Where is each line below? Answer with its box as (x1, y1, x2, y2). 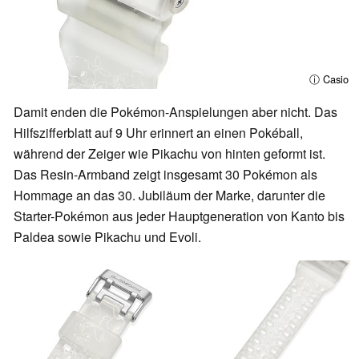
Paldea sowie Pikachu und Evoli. (14, 227, 201, 246)
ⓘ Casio (309, 71, 349, 87)
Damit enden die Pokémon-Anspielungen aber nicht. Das (14, 102, 337, 121)
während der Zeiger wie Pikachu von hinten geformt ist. (14, 143, 325, 163)
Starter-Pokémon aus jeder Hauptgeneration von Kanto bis (14, 206, 345, 225)
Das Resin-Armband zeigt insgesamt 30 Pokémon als (14, 164, 317, 184)
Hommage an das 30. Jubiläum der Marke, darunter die (14, 185, 325, 204)
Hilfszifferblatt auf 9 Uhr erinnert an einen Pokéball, (14, 123, 303, 142)
